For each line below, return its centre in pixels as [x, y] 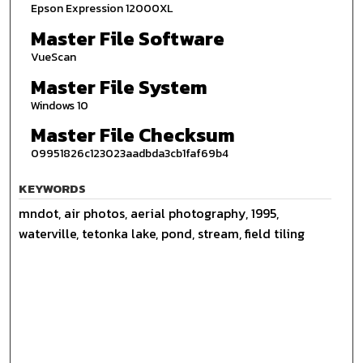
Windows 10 [59, 105]
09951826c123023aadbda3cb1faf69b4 [129, 154]
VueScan [53, 57]
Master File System [119, 87]
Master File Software [127, 38]
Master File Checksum [132, 135]
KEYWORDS [53, 188]
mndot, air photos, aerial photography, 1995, [149, 213]
